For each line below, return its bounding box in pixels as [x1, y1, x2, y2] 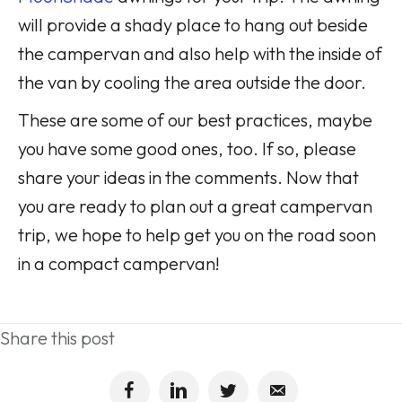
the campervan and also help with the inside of [18, 41, 382, 65]
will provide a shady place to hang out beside [18, 13, 368, 36]
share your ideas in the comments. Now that [18, 165, 359, 188]
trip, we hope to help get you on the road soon [18, 223, 376, 246]
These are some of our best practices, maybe [18, 108, 372, 131]
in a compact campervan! [18, 251, 220, 275]
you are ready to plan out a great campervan [18, 194, 372, 217]
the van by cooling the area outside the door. [18, 70, 366, 93]
